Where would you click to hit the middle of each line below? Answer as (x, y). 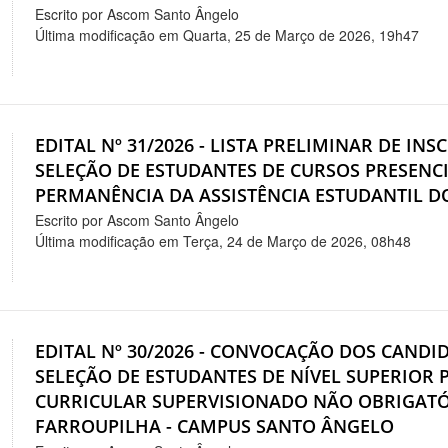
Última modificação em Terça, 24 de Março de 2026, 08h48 (223, 241)
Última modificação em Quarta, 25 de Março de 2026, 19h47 (227, 35)
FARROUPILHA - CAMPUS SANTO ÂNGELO (215, 426)
